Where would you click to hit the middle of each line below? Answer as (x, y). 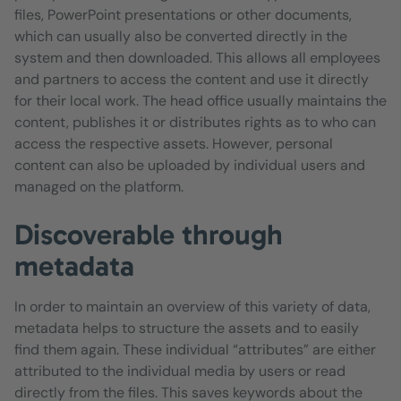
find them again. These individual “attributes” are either (195, 349)
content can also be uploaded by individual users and (190, 165)
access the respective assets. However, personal (174, 143)
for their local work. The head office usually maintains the (200, 100)
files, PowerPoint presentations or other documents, (183, 14)
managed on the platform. (99, 186)
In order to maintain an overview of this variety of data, (192, 306)
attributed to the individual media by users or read (180, 371)
